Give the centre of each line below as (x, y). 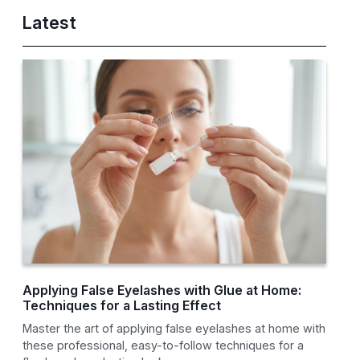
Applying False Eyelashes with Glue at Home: (162, 290)
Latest (50, 23)
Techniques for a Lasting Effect (122, 306)
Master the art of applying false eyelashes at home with (174, 329)
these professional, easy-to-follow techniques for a (164, 346)
